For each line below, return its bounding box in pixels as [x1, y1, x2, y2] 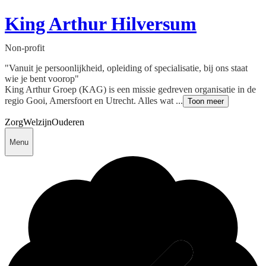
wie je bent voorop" [5, 74, 79, 84]
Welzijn [23, 117, 52, 128]
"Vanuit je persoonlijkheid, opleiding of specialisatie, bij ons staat [5, 63, 248, 74]
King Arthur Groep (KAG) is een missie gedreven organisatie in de [5, 84, 256, 95]
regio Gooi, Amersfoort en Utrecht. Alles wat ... [5, 96, 183, 106]
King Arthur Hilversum [5, 13, 197, 35]
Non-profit [5, 43, 45, 53]
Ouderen [52, 117, 84, 128]
